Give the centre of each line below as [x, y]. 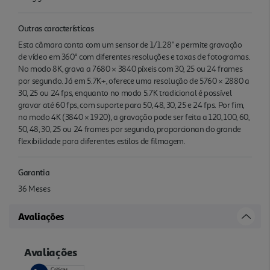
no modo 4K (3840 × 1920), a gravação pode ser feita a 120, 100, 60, [134, 117]
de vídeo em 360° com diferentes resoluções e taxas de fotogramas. [134, 57]
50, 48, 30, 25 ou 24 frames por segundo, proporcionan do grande [130, 129]
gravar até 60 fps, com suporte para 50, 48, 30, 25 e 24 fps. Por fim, [131, 105]
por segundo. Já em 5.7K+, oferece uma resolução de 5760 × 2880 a [134, 81]
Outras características [56, 28]
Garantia [34, 172]
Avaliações [41, 216]
